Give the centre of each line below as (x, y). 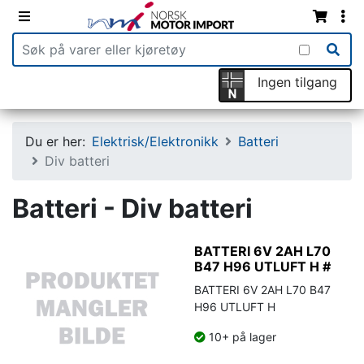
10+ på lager (241, 336)
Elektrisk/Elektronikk (155, 141)
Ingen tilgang (297, 82)
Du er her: (55, 141)
